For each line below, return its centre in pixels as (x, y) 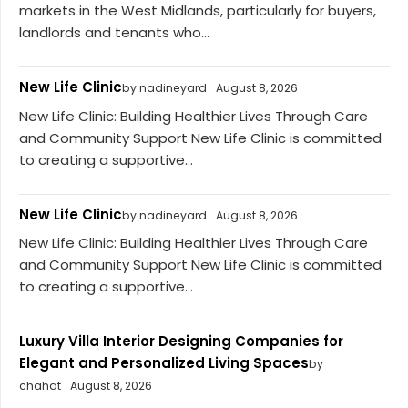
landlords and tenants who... (114, 33)
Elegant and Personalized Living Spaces (164, 363)
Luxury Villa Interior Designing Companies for (181, 342)
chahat (40, 386)
